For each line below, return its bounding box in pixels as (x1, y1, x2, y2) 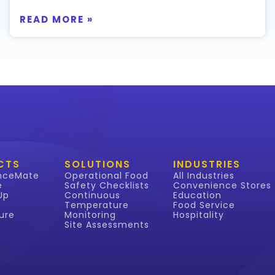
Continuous (64, 188, 121, 201)
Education (173, 188, 222, 201)
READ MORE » (19, 12, 93, 26)
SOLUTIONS (64, 157, 131, 171)
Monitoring (64, 208, 117, 221)
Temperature (64, 198, 130, 211)
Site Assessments (64, 218, 150, 231)
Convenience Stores (173, 179, 272, 192)
